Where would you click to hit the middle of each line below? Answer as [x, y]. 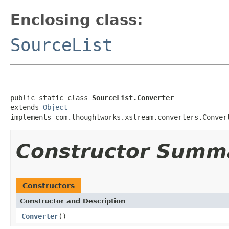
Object [55, 107]
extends [27, 107]
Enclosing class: [77, 20]
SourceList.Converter [133, 97]
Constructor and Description [73, 201]
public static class [51, 97]
